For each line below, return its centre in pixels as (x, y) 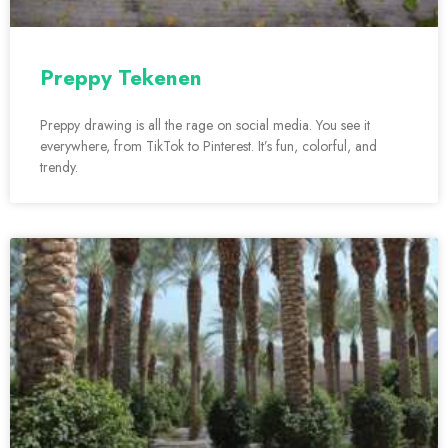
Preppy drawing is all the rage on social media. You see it (205, 125)
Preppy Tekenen (121, 78)
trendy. (59, 167)
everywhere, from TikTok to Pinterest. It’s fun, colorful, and (208, 146)
